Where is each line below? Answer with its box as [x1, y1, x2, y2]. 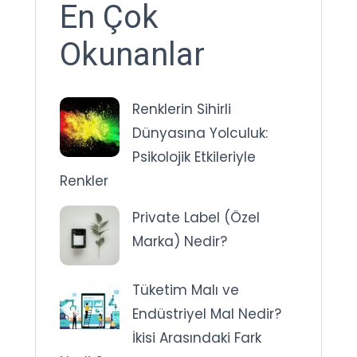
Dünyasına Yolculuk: [132, 123, 268, 143]
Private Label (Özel [132, 207, 260, 227]
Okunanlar [60, 35, 205, 73]
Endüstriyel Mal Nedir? [132, 304, 281, 324]
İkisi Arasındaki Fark [132, 328, 261, 347]
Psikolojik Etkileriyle [132, 147, 256, 167]
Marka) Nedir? [132, 231, 227, 251]
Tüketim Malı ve [132, 280, 239, 300]
